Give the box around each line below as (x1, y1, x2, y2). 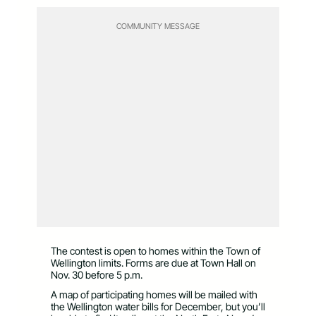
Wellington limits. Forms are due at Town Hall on (51, 256, 256, 269)
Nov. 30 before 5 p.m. (51, 268, 142, 281)
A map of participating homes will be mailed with (51, 288, 257, 300)
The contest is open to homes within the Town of (51, 244, 260, 257)
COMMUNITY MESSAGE (116, 20, 200, 31)
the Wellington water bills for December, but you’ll (51, 300, 265, 312)
